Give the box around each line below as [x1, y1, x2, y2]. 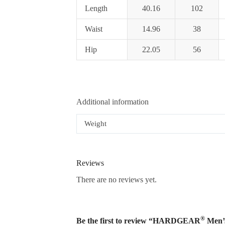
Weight [84, 120, 106, 128]
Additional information [76, 97, 149, 106]
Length [85, 4, 107, 13]
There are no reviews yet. [76, 175, 157, 184]
